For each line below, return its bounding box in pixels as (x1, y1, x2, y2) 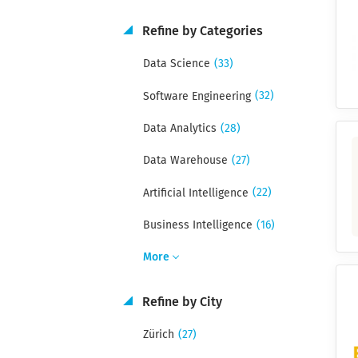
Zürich (142, 329, 174, 341)
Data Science (142, 58, 210, 70)
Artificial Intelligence (142, 187, 249, 199)
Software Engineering (142, 90, 251, 102)
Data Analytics (142, 122, 217, 134)
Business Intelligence (142, 219, 253, 231)
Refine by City (138, 295, 222, 308)
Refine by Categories (138, 25, 263, 38)
